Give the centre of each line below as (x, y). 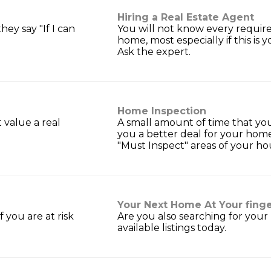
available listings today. (172, 228)
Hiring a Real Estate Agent (186, 18)
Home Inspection (162, 111)
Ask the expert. (154, 52)
